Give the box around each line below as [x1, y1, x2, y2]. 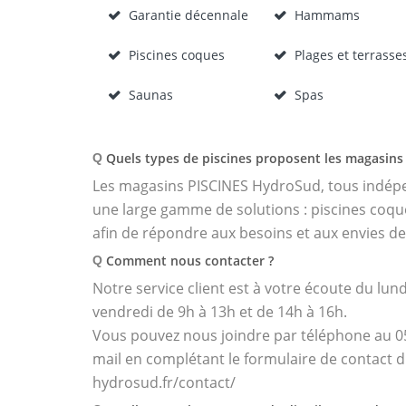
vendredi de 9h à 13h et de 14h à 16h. [92, 302, 347, 322]
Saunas [129, 86, 173, 103]
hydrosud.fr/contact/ [92, 372, 236, 392]
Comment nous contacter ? [106, 252, 274, 269]
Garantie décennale [129, 6, 248, 24]
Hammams [294, 6, 360, 24]
